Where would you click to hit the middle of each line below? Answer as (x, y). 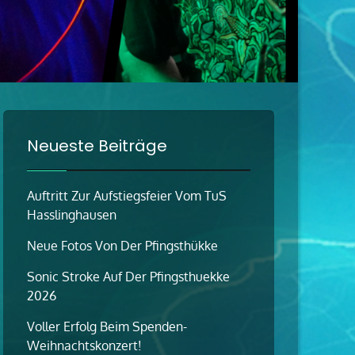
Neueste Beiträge (97, 146)
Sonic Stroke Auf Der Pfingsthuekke (128, 277)
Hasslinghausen (72, 215)
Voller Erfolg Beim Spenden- (107, 327)
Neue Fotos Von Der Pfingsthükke (122, 246)
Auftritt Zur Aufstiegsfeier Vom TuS (127, 196)
